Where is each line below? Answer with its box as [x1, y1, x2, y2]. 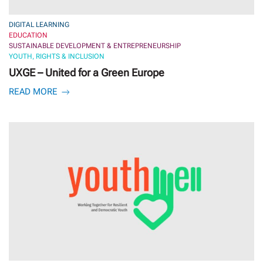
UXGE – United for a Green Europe [9, 66, 164, 79]
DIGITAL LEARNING [9, 21, 69, 29]
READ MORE [9, 86, 60, 97]
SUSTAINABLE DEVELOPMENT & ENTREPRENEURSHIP [9, 42, 181, 50]
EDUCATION [9, 31, 48, 40]
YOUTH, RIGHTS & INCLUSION [9, 52, 104, 61]
